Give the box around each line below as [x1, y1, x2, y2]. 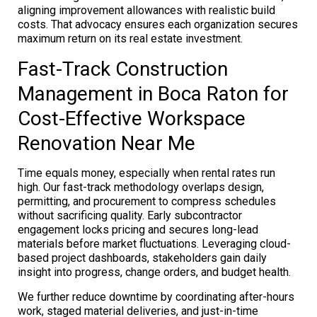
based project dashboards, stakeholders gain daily [18, 250, 267, 265]
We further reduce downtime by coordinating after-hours [18, 289, 294, 304]
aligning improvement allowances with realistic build [18, 3, 275, 17]
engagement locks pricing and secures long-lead [18, 222, 258, 236]
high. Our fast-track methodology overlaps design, [18, 180, 264, 194]
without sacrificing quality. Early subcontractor [18, 208, 242, 222]
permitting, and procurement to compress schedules [18, 194, 276, 208]
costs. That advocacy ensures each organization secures [18, 17, 298, 31]
